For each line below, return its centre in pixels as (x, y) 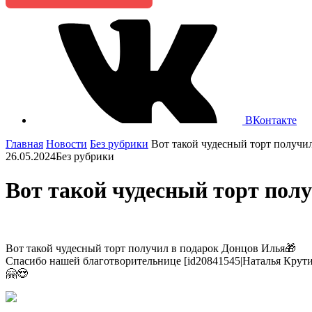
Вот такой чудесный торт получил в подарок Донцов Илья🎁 (151, 248)
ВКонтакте (271, 120)
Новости (67, 144)
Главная (24, 144)
